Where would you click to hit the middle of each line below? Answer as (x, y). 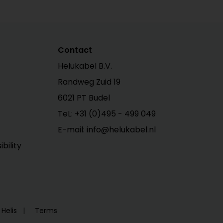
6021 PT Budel (84, 98)
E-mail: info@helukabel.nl (107, 129)
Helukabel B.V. (85, 66)
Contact (75, 50)
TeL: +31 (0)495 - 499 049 (107, 113)
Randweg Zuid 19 (89, 82)
